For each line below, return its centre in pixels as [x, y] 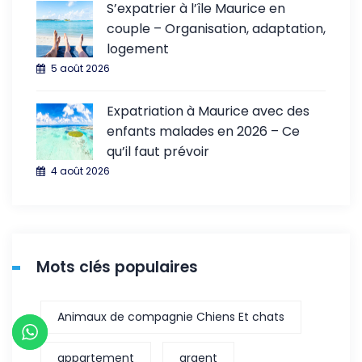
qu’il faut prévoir [158, 151]
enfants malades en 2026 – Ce [203, 131]
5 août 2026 [80, 68]
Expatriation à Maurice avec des [208, 111]
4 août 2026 [80, 170]
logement [138, 48]
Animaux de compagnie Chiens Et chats [171, 316]
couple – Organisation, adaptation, [216, 28]
